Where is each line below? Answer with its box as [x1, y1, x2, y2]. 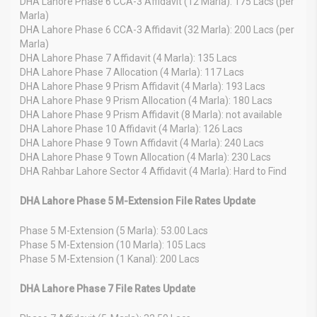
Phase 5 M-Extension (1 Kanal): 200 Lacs [20, 253, 200, 265]
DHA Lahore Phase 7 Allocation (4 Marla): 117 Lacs [20, 66, 244, 78]
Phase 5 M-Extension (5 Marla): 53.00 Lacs [20, 224, 208, 236]
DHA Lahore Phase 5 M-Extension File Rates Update [20, 195, 255, 207]
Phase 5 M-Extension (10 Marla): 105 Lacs [20, 238, 206, 250]
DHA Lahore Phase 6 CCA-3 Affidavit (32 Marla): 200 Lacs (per [20, 23, 294, 35]
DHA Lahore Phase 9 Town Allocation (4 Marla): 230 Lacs [20, 151, 271, 163]
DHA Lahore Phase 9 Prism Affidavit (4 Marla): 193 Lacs [20, 80, 265, 92]
